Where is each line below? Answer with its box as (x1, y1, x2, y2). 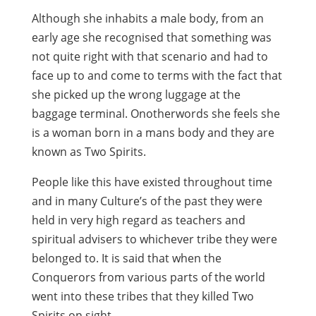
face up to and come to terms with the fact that (31, 68, 282, 83)
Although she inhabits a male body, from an (31, 11, 264, 26)
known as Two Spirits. (31, 144, 146, 159)
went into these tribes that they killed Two (31, 288, 254, 304)
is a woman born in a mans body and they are (31, 125, 274, 140)
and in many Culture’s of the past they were (31, 193, 262, 209)
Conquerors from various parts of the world (31, 269, 265, 285)
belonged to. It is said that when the (31, 250, 221, 266)
